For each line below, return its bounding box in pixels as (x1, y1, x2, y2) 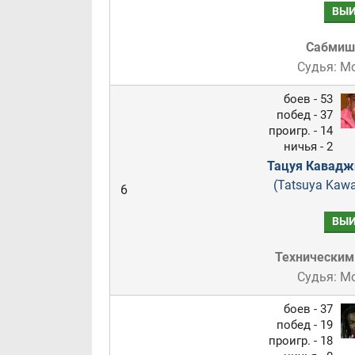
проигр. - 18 (268, 334, 333, 348)
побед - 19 (276, 318, 333, 332)
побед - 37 (276, 108, 333, 122)
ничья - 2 (283, 139, 333, 154)
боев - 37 (283, 302, 333, 316)
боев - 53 (283, 92, 333, 106)
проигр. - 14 (268, 124, 333, 138)
